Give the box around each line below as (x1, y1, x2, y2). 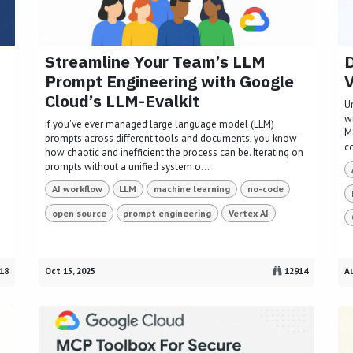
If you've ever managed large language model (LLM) (45, 117, 274, 131)
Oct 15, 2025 (45, 265, 95, 277)
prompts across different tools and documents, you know (45, 132, 297, 145)
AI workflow (51, 183, 102, 195)
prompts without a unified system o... (45, 160, 210, 173)
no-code (247, 183, 284, 195)
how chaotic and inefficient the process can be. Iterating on (45, 146, 303, 159)
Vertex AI (228, 206, 269, 219)
